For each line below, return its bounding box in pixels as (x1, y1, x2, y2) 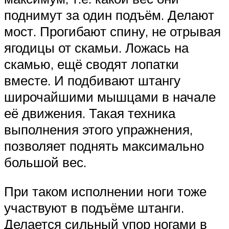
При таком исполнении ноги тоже (4, 183, 207, 200)
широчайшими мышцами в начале (4, 88, 216, 105)
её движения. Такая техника (4, 104, 175, 121)
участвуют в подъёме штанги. (4, 199, 184, 216)
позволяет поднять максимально (4, 137, 204, 154)
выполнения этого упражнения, (4, 121, 193, 138)
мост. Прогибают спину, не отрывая (4, 22, 221, 39)
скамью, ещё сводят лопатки (4, 55, 179, 72)
